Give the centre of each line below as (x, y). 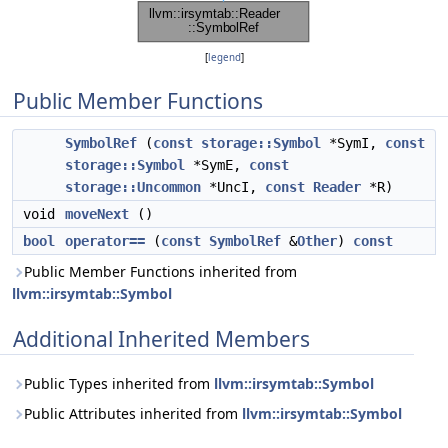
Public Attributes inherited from (133, 413)
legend (224, 57)
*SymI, (353, 143)
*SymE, (217, 165)
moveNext (97, 214)
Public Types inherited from (119, 383)
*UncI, (233, 187)
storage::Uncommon (133, 187)
